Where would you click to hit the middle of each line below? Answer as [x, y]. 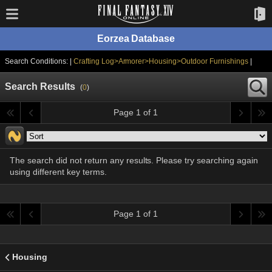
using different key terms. [58, 172]
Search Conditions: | [39, 61]
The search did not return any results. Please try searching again [134, 160]
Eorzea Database [136, 39]
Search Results [40, 87]
